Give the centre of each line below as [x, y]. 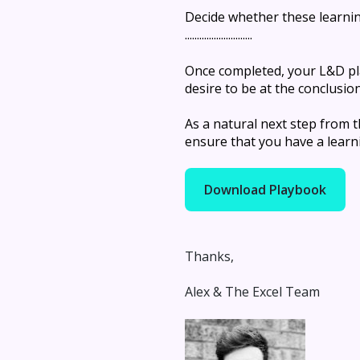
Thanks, [209, 256]
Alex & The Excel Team [252, 292]
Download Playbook [265, 190]
